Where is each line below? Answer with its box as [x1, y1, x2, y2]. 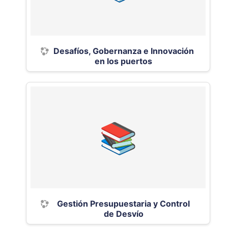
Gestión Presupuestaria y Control [57, 198, 190, 209]
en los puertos [95, 56, 152, 66]
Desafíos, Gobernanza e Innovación [53, 46, 194, 56]
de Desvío [103, 209, 144, 219]
